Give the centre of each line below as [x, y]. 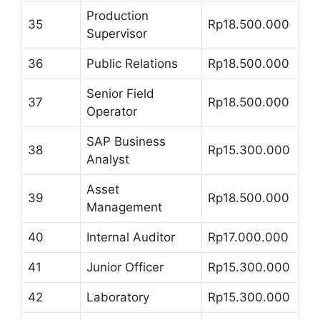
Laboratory [118, 297]
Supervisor [117, 33]
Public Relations [132, 63]
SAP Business [126, 141]
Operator [112, 111]
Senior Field [120, 93]
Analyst [108, 159]
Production [117, 15]
